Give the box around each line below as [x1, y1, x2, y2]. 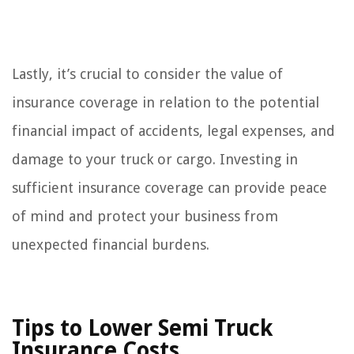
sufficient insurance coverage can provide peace [12, 179, 327, 197]
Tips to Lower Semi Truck [12, 315, 273, 342]
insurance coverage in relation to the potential [12, 94, 319, 111]
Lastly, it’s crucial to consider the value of [12, 66, 283, 83]
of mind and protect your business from [12, 208, 278, 225]
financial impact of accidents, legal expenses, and [12, 122, 335, 140]
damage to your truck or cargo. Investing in [12, 151, 298, 168]
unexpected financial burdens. [12, 236, 209, 254]
